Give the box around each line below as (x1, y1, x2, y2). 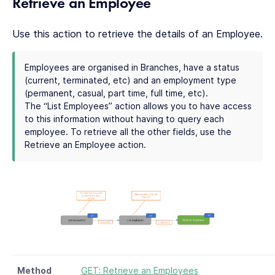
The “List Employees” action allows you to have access (25, 101, 252, 111)
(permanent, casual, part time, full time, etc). (25, 88, 208, 98)
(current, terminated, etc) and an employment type (25, 75, 236, 85)
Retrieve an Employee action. (25, 139, 146, 150)
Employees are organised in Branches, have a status (25, 62, 239, 72)
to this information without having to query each (25, 114, 224, 124)
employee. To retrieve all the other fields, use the (25, 126, 231, 137)
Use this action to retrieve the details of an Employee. (12, 28, 263, 40)
